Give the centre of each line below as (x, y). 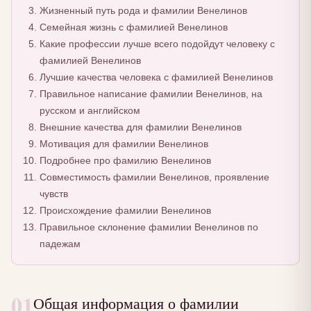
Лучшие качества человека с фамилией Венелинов (156, 77)
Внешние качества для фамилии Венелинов (140, 127)
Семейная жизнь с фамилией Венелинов (133, 27)
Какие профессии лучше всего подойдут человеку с (157, 44)
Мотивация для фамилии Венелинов (124, 144)
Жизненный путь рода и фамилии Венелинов (143, 11)
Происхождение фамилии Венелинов (125, 211)
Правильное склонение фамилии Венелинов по (149, 227)
